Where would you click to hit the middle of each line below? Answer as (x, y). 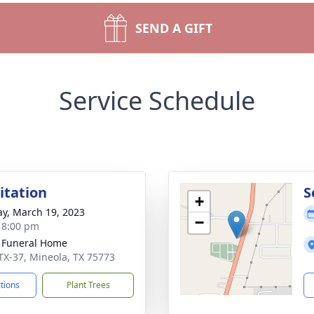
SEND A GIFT (174, 28)
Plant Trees (88, 285)
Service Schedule (157, 101)
